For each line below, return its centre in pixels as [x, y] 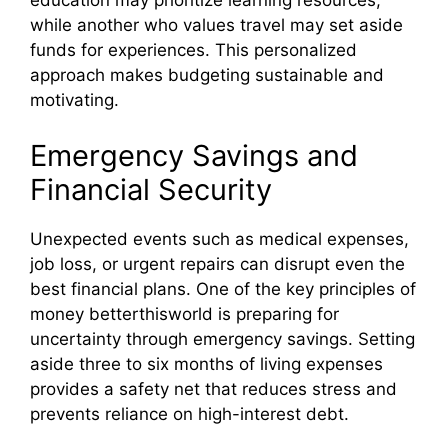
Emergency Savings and [194, 155]
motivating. [74, 100]
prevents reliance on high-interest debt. [189, 413]
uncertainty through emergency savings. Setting [222, 338]
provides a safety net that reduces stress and [213, 388]
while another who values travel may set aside [216, 25]
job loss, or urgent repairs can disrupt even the [217, 263]
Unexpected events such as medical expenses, [219, 238]
